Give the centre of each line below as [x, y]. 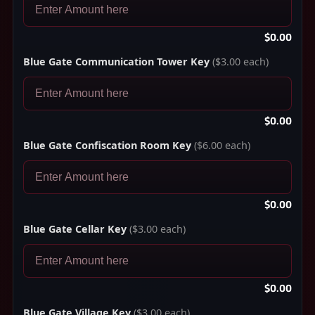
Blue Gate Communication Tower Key [116, 62]
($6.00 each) [221, 146]
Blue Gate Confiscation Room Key [107, 146]
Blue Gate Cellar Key [75, 229]
